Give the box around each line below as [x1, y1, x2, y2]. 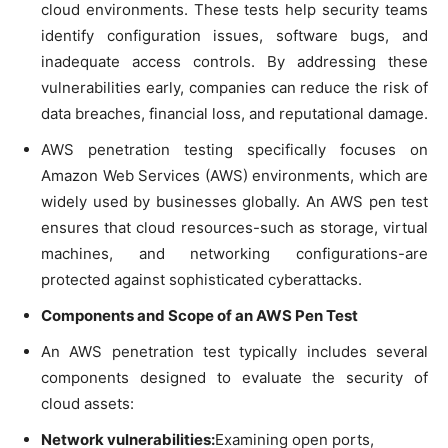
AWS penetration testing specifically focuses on [41, 139, 428, 159]
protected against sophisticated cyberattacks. [41, 269, 362, 289]
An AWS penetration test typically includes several [41, 341, 428, 361]
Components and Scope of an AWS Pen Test [41, 305, 358, 325]
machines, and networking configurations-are [41, 243, 428, 263]
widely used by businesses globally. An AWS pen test [41, 191, 428, 211]
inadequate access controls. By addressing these [41, 51, 428, 71]
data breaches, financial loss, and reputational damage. [41, 103, 428, 123]
